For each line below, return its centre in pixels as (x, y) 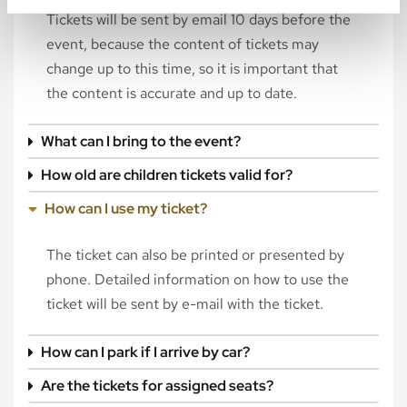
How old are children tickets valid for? (167, 175)
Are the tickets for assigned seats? (157, 386)
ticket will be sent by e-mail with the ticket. (185, 304)
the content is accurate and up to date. (172, 93)
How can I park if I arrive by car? (145, 352)
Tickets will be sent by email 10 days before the (199, 20)
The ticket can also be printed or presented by (195, 255)
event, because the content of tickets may (183, 44)
